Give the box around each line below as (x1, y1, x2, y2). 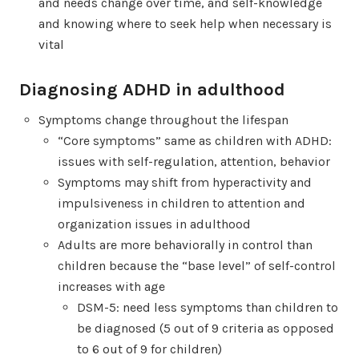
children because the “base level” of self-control (58, 257, 336, 273)
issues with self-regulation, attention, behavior (58, 153, 330, 169)
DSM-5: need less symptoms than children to (77, 299, 338, 315)
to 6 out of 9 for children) (77, 341, 222, 357)
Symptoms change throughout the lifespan (38, 111, 288, 127)
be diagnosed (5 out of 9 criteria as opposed (77, 320, 334, 336)
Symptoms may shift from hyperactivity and (58, 174, 312, 190)
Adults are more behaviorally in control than (58, 236, 313, 252)
